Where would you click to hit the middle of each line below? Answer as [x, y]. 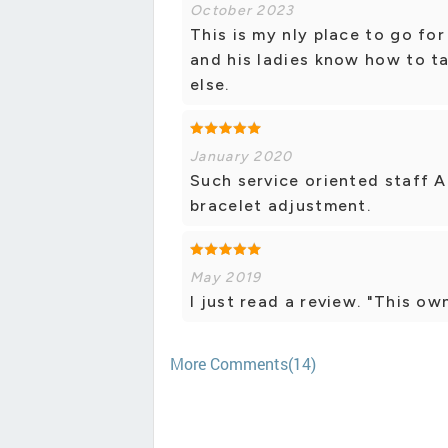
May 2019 [226, 278]
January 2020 [241, 157]
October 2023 [242, 11]
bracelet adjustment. [281, 206]
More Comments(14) [243, 364]
